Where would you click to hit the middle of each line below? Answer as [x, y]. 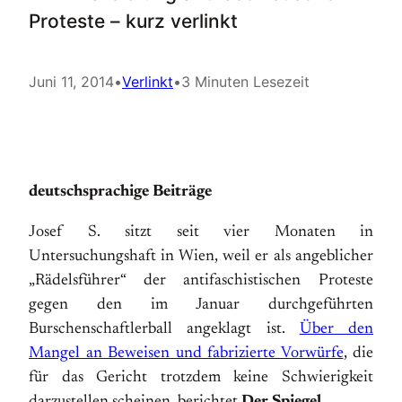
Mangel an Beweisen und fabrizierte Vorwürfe [186, 354]
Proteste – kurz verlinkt [133, 21]
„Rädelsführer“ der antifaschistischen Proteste [201, 281]
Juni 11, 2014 [71, 82]
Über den [336, 329]
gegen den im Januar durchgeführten [201, 305]
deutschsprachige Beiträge [120, 192]
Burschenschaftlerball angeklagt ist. [164, 329]
